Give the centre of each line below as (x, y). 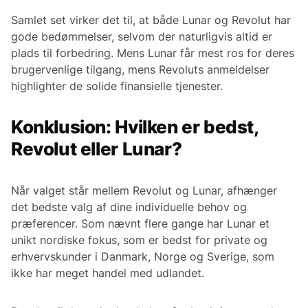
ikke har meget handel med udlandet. (108, 273)
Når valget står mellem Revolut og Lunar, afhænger (144, 190)
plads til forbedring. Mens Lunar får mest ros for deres (153, 53)
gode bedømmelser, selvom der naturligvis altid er (142, 36)
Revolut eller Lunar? (97, 148)
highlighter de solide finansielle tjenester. (117, 86)
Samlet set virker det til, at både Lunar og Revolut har (151, 20)
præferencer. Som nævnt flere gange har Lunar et (140, 223)
